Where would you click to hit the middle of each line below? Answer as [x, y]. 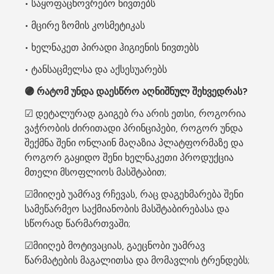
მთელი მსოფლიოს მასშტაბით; [95, 172]
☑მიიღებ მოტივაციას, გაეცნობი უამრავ [115, 246]
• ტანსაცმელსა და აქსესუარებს [96, 69]
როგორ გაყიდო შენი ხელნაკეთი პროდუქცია [129, 157]
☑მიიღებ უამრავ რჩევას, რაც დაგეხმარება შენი [134, 194]
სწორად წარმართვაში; [77, 224]
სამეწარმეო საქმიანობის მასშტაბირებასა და [127, 209]
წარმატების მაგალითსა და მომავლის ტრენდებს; [137, 260]
